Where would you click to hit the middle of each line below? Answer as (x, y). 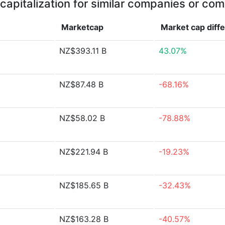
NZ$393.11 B (83, 51)
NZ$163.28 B (84, 219)
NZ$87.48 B (81, 84)
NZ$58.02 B (82, 118)
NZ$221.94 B (84, 152)
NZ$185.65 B (84, 185)
